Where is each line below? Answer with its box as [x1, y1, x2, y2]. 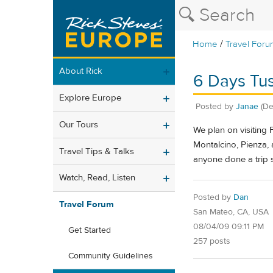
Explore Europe [59, 92, 121, 104]
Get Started [68, 225, 111, 236]
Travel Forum [59, 199, 114, 211]
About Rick [59, 65, 102, 77]
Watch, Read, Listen [59, 172, 135, 184]
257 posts [193, 235, 230, 247]
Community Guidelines [68, 250, 153, 262]
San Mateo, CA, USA [193, 206, 269, 218]
